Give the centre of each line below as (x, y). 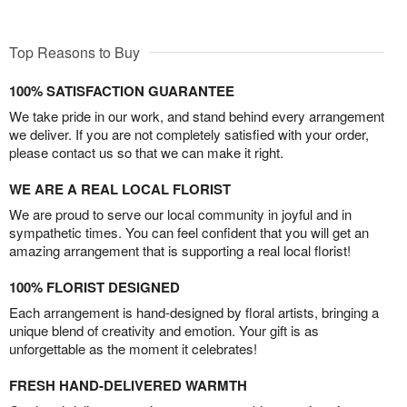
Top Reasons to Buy (74, 53)
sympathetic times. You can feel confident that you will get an (189, 233)
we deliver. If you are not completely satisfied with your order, (189, 134)
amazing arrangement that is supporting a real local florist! (180, 251)
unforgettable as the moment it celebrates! (133, 349)
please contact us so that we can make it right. (146, 153)
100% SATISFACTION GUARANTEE (122, 91)
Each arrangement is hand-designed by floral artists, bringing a (194, 313)
